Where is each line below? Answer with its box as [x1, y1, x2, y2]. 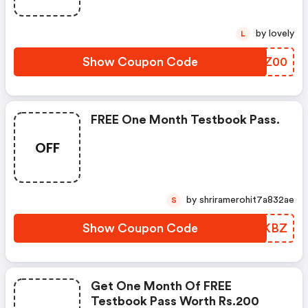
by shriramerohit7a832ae [199, 195, 294, 205]
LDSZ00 [239, 56, 287, 68]
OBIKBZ [239, 222, 287, 234]
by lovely [269, 29, 294, 38]
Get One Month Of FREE [91, 280, 232, 292]
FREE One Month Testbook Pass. [91, 113, 280, 126]
